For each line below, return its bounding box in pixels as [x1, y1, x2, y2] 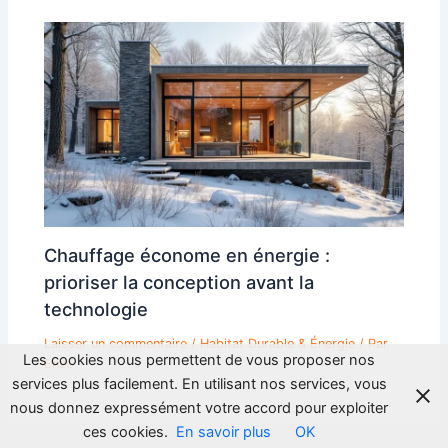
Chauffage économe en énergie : [44, 243, 331, 266]
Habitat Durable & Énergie [200, 335, 356, 351]
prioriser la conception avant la [44, 270, 315, 293]
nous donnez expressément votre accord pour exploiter [10, 399, 388, 417]
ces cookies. [82, 423, 168, 441]
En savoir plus [175, 423, 271, 441]
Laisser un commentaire [44, 335, 188, 351]
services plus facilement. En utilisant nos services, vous [11, 375, 387, 393]
